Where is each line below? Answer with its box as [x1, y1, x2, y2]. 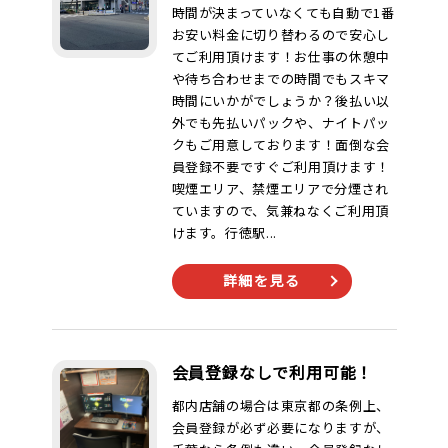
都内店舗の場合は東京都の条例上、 [171, 396, 390, 415]
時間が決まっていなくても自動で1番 [171, 3, 395, 22]
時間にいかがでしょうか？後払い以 [171, 91, 390, 110]
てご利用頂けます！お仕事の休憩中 [171, 47, 390, 66]
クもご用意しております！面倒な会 [171, 135, 390, 154]
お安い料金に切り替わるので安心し [171, 25, 390, 44]
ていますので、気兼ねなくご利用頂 [171, 201, 389, 220]
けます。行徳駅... [171, 223, 277, 242]
